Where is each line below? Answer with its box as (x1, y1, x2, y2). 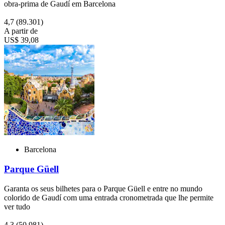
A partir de (4, 27, 38, 36)
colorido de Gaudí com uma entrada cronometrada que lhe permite (4, 193, 213, 202)
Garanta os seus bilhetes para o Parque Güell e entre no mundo (4, 184, 202, 193)
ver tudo (4, 202, 30, 211)
